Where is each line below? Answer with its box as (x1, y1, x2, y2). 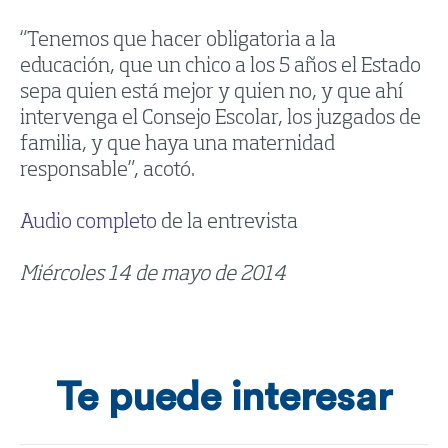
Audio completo (20, 213, 157, 234)
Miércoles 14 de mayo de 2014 (20, 265, 286, 286)
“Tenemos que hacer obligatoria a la (20, 31, 336, 52)
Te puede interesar (56, 378, 392, 419)
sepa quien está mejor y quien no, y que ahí (20, 83, 403, 104)
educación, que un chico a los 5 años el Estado (20, 57, 421, 78)
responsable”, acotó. (20, 161, 195, 182)
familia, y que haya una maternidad (20, 135, 335, 156)
